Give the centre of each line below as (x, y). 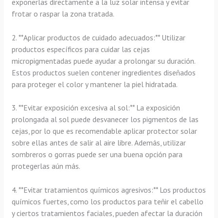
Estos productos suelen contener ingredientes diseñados (103, 72)
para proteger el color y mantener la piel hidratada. (94, 84)
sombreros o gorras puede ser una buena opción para (97, 154)
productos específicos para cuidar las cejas (81, 49)
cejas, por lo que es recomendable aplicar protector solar (104, 131)
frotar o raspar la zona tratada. (63, 13)
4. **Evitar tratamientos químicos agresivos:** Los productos (109, 190)
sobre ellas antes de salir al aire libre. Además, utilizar (99, 143)
